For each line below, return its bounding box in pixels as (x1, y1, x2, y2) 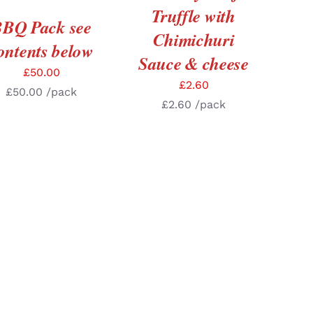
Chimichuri (152, 27, 235, 52)
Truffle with (152, 3, 235, 28)
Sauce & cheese (138, 51, 249, 75)
